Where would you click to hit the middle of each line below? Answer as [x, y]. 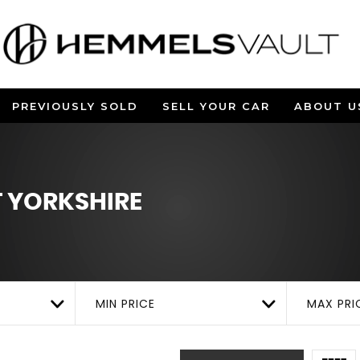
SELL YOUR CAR [216, 106]
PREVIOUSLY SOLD [75, 106]
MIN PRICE [125, 304]
